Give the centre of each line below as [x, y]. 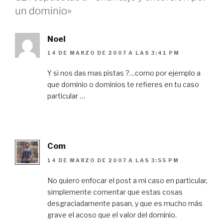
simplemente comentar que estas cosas [115, 192]
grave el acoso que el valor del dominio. [112, 215]
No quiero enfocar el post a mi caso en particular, [127, 180]
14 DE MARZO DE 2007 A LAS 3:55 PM [113, 160]
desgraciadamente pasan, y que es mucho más [125, 203]
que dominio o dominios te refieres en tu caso [123, 85]
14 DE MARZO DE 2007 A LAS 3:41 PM [113, 53]
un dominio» [43, 11]
